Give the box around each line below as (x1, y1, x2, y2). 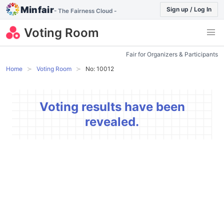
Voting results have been (39, 99, 185, 114)
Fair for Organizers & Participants (126, 50, 218, 58)
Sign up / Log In (166, 5, 211, 13)
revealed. (85, 114, 139, 129)
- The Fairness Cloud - (54, 7, 117, 14)
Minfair (20, 4, 54, 15)
